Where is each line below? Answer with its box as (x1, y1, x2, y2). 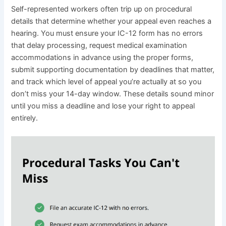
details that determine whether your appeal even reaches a (11, 17, 212, 26)
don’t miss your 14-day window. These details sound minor (11, 89, 214, 99)
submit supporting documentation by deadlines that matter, (11, 65, 215, 75)
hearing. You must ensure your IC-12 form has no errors (11, 29, 203, 38)
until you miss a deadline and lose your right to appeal (11, 101, 195, 111)
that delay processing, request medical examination (11, 41, 188, 50)
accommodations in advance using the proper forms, (11, 53, 194, 63)
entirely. (11, 114, 38, 123)
